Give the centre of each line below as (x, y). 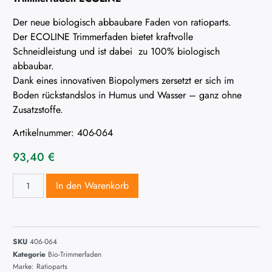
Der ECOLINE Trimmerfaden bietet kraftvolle (103, 36)
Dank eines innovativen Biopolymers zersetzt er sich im (123, 80)
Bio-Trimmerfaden (75, 254)
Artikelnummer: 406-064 (63, 133)
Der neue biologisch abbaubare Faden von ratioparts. (122, 22)
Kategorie (29, 254)
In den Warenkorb (92, 185)
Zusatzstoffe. (38, 109)
